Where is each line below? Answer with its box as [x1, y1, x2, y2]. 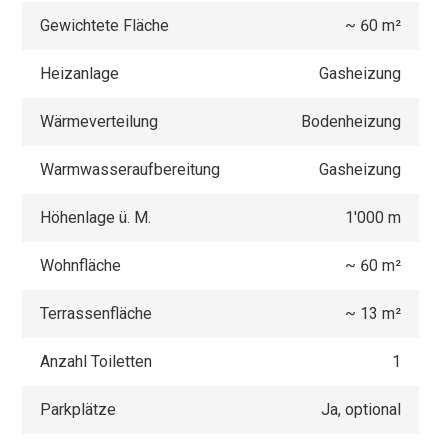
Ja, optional [320, 399, 401, 419]
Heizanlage [40, 63, 120, 83]
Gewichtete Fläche [40, 15, 170, 35]
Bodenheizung [300, 111, 401, 131]
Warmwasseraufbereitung [40, 159, 221, 179]
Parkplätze [40, 399, 117, 419]
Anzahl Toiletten [40, 351, 153, 371]
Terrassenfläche [40, 303, 153, 323]
